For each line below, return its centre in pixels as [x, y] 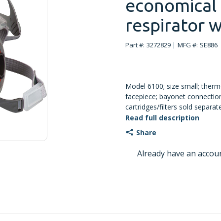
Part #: [135, 45]
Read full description [162, 117]
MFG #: [187, 45]
